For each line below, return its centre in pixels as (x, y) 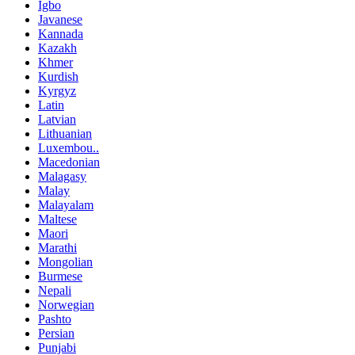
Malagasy (62, 176)
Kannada (61, 33)
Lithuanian (65, 133)
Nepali (55, 290)
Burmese (60, 276)
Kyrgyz (57, 90)
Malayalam (66, 204)
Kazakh (57, 48)
